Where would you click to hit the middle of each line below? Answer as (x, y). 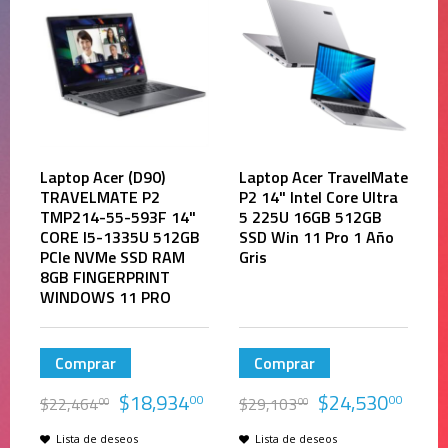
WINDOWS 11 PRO (105, 297)
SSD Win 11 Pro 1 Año (316, 237)
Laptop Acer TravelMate (323, 177)
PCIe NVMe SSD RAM (112, 257)
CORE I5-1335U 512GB (120, 237)
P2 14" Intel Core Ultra (318, 197)
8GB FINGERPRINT (105, 277)
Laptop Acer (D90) (102, 177)
